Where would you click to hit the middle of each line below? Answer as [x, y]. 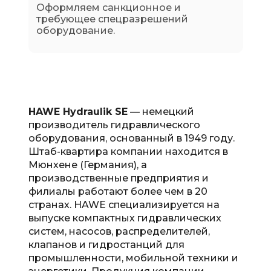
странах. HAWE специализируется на [124, 205]
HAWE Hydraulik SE [78, 112]
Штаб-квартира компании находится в [128, 152]
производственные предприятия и [118, 178]
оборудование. [75, 31]
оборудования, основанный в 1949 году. [131, 138]
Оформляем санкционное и [108, 8]
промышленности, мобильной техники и [133, 258]
